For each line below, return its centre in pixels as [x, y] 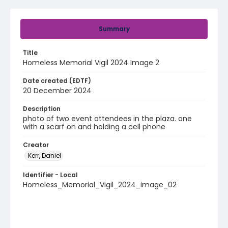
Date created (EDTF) [57, 81]
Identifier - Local [50, 175]
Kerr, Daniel [45, 155]
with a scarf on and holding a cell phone [94, 127]
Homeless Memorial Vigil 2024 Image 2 [91, 63]
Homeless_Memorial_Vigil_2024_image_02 [100, 185]
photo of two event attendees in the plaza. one [107, 119]
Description [42, 109]
